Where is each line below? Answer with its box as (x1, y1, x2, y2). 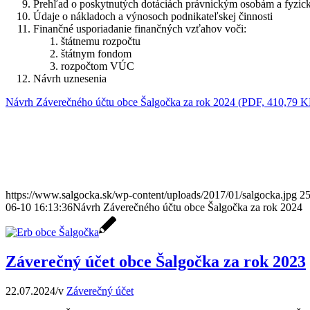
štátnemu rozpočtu (61, 35, 140, 48)
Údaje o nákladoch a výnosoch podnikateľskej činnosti (33, 10, 273, 23)
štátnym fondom (61, 48, 131, 60)
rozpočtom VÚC (61, 60, 134, 73)
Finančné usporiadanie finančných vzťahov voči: (33, 23, 246, 35)
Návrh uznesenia (33, 73, 107, 85)
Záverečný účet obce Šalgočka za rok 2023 (6, 253, 306, 271)
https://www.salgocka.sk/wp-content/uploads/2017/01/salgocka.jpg (6, 189, 297, 201)
